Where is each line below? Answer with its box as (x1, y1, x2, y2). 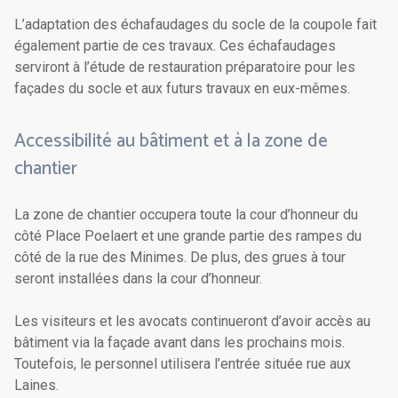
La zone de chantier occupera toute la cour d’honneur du (14, 206, 358, 224)
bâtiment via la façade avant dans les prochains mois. (14, 334, 345, 352)
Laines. (14, 377, 59, 394)
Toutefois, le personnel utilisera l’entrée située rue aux (14, 355, 351, 373)
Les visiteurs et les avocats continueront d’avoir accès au (14, 313, 370, 330)
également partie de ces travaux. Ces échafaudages (14, 37, 336, 55)
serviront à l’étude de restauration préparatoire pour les (14, 59, 355, 76)
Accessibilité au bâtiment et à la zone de (14, 126, 328, 157)
